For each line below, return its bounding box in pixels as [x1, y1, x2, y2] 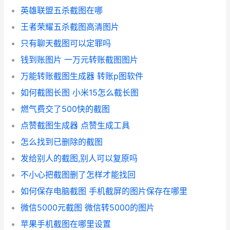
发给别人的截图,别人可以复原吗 [21, 153, 138, 164]
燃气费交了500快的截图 [21, 104, 110, 114]
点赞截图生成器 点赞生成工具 [21, 120, 130, 131]
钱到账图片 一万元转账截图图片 [21, 54, 138, 65]
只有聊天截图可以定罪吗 [21, 38, 111, 49]
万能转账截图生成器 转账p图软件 [21, 71, 143, 82]
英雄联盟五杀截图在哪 [21, 5, 103, 16]
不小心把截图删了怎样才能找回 [21, 169, 136, 180]
